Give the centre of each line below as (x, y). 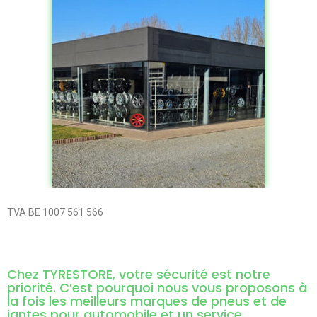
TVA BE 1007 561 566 (55, 212)
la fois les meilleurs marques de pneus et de (147, 301)
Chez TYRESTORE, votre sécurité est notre (139, 274)
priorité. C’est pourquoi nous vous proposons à (157, 287)
